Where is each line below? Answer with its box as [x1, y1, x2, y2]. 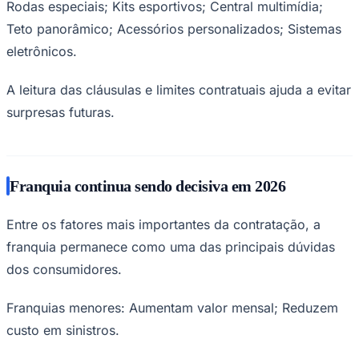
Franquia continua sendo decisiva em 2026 [10, 176, 285, 195]
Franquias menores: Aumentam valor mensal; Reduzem [6, 299, 338, 316]
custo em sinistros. [6, 321, 119, 338]
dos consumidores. [6, 260, 122, 277]
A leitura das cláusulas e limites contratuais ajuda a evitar [6, 81, 351, 98]
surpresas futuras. [6, 103, 115, 120]
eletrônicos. [6, 42, 77, 59]
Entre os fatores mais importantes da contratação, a [6, 216, 321, 232]
